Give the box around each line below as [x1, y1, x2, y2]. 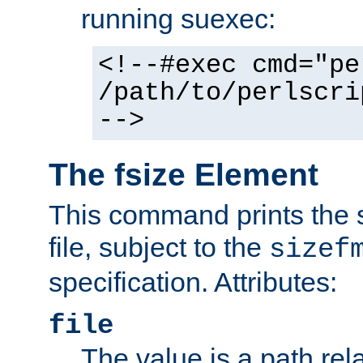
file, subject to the [49, 231, 269, 263]
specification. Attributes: [49, 266, 337, 297]
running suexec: [81, 3, 275, 35]
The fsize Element [49, 157, 318, 193]
